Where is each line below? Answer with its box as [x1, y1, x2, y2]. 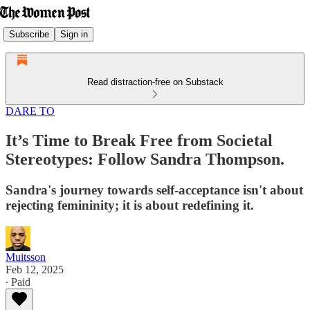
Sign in [60, 28, 88, 39]
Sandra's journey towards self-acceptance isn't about [6, 182, 303, 197]
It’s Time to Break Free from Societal [6, 131, 273, 149]
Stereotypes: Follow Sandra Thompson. [6, 149, 284, 168]
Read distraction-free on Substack [86, 77, 224, 87]
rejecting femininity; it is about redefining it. [6, 197, 254, 212]
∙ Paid [6, 275, 30, 288]
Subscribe [9, 28, 49, 39]
